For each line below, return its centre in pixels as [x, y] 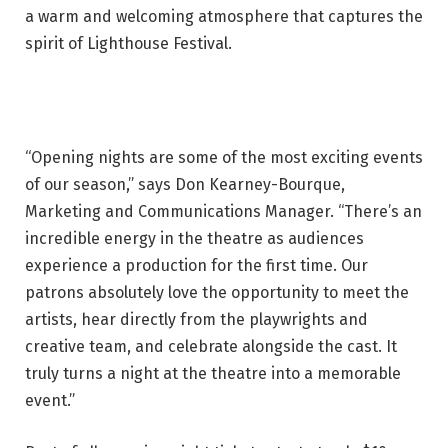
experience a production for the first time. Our [196, 266]
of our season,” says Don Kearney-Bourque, [185, 185]
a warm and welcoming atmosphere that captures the [224, 17]
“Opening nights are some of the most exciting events [224, 158]
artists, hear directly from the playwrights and [196, 320]
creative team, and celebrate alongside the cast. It [211, 347]
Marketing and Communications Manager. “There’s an [223, 212]
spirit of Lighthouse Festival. [128, 44]
